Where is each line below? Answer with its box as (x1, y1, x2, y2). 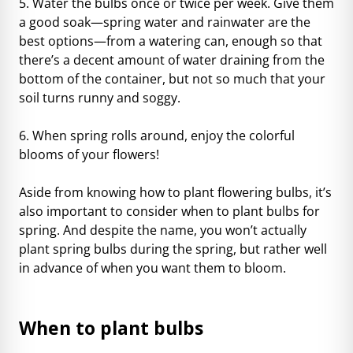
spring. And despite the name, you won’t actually (19, 221, 307, 239)
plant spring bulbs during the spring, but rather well (19, 240, 327, 258)
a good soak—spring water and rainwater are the (19, 13, 310, 31)
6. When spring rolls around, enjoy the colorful (19, 126, 295, 144)
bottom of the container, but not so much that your (19, 69, 325, 87)
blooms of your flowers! (19, 145, 162, 163)
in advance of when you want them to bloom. (19, 258, 292, 277)
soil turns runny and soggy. (19, 88, 180, 106)
